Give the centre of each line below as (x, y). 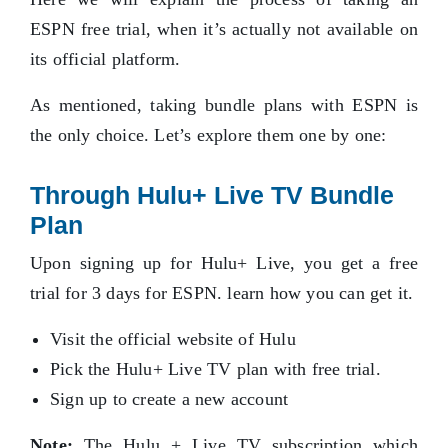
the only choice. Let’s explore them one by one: (208, 135)
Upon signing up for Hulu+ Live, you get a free (224, 263)
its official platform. (105, 59)
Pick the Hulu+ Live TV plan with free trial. (215, 369)
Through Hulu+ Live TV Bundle (212, 195)
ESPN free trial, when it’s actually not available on (224, 29)
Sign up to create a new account (169, 399)
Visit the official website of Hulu (173, 339)
